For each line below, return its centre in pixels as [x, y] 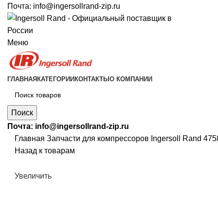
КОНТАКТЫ [92, 79]
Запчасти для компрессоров [99, 139]
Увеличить [33, 176]
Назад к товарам [45, 151]
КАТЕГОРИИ [56, 79]
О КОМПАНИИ [131, 79]
